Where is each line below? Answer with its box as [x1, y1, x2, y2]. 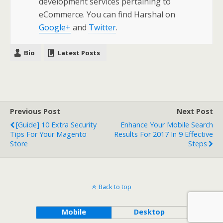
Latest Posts [58, 48, 100, 58]
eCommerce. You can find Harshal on [39, 9, 176, 20]
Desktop [133, 207, 165, 217]
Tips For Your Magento [10, 129, 87, 139]
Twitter [89, 22, 116, 33]
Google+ [39, 22, 71, 33]
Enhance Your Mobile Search [120, 120, 213, 130]
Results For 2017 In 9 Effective [114, 129, 213, 139]
